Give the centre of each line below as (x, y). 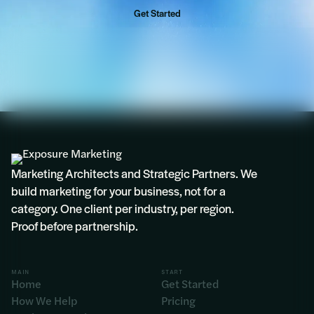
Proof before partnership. (75, 226)
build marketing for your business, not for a (118, 191)
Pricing (178, 301)
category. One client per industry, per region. (123, 208)
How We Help (44, 301)
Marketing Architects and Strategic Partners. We (134, 173)
